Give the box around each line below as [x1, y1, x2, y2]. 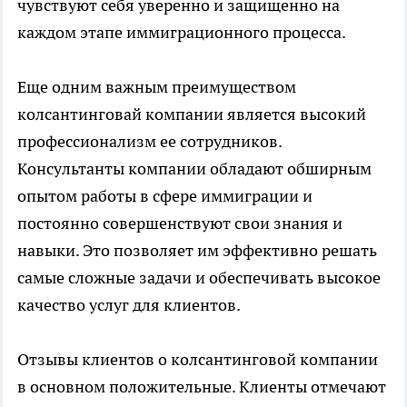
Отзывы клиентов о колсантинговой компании [17, 349, 378, 371]
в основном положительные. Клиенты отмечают [17, 376, 386, 398]
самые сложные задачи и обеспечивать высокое [17, 267, 381, 289]
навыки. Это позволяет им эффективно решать [17, 240, 377, 262]
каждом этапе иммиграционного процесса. [17, 22, 346, 44]
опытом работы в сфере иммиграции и [17, 185, 313, 207]
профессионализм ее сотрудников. [17, 131, 282, 153]
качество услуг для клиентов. [17, 294, 241, 316]
